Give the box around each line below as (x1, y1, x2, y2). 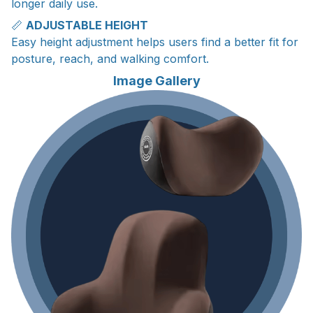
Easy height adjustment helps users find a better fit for (11, 34, 298, 49)
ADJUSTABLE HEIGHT (26, 17, 148, 32)
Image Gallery (112, 73, 201, 89)
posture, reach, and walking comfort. (11, 51, 209, 66)
